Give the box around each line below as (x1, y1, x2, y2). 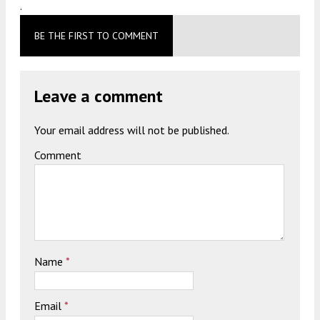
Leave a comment (34, 84, 163, 107)
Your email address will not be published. (34, 122, 229, 137)
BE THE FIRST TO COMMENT (34, 29, 159, 42)
